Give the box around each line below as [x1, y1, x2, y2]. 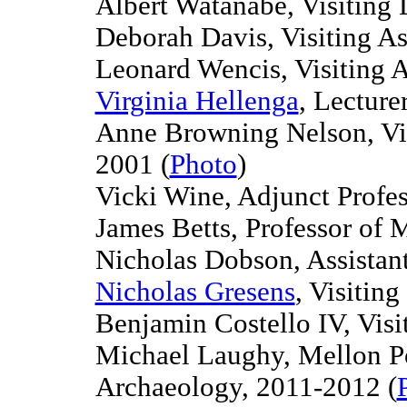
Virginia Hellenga [94, 85, 299, 116]
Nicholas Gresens [94, 276, 295, 307]
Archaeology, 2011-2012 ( [94, 372, 397, 402]
